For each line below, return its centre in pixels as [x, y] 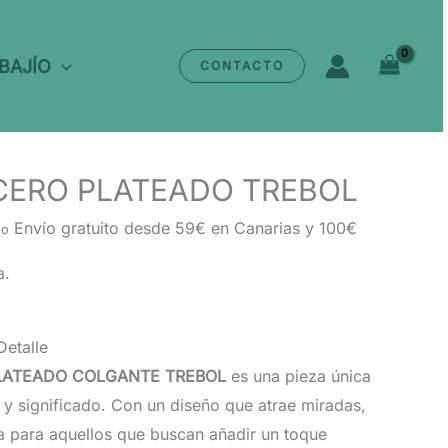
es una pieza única [298, 376]
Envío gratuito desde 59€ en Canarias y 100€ [185, 228]
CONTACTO [242, 65]
